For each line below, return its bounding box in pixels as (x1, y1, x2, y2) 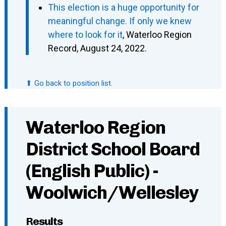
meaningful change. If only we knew (47, 16, 192, 27)
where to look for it (47, 29, 123, 40)
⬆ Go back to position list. (25, 79, 112, 88)
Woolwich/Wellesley (25, 182, 199, 204)
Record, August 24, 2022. (47, 43, 147, 54)
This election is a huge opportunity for (47, 2, 199, 13)
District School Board (25, 138, 200, 160)
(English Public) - (25, 160, 158, 182)
